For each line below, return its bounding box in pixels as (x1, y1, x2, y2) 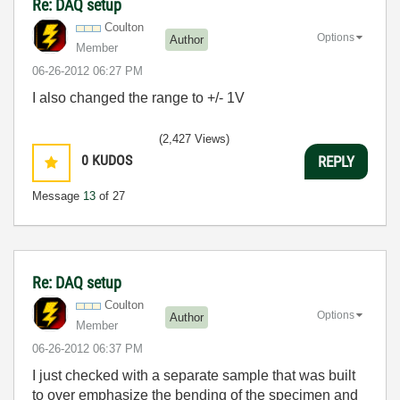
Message (32, 189, 83, 203)
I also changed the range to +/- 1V (32, 90, 245, 105)
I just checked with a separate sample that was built (32, 368, 355, 383)
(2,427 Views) (159, 132, 229, 146)
